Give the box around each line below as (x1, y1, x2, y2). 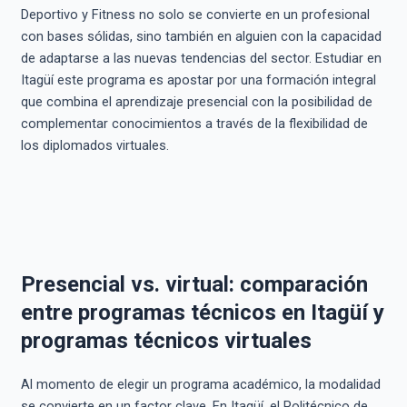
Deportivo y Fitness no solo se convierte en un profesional (20, 6, 370, 23)
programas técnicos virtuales (20, 327, 312, 353)
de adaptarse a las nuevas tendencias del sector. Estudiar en (20, 50, 382, 66)
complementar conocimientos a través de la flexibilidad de (20, 115, 368, 132)
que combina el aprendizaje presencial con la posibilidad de (20, 94, 372, 110)
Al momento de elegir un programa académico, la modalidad (20, 375, 381, 392)
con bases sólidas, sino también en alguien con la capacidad (20, 28, 382, 45)
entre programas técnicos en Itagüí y (20, 299, 384, 325)
